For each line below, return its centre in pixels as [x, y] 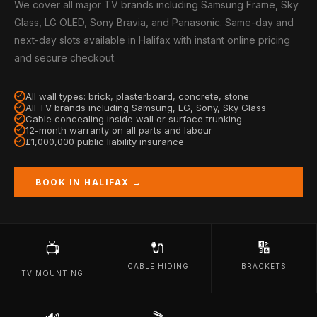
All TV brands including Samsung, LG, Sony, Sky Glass [146, 108]
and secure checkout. [65, 58]
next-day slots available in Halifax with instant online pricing [152, 40]
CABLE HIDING [158, 266]
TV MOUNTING [53, 273]
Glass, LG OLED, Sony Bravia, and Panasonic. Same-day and [154, 22]
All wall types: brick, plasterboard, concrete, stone [137, 96]
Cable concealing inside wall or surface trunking [134, 119]
